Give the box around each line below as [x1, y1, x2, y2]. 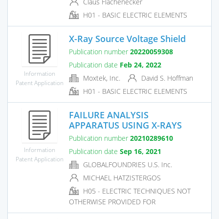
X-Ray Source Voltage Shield [69, 32, 186, 44]
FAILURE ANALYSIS [69, 109, 149, 121]
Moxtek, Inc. [81, 73, 120, 83]
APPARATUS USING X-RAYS [69, 119, 182, 131]
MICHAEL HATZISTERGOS [81, 173, 161, 182]
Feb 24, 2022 [120, 60, 161, 69]
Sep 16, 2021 [120, 146, 161, 156]
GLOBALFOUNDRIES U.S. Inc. [81, 159, 172, 169]
